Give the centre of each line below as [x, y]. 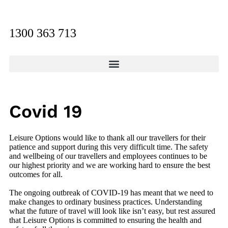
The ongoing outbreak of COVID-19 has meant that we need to [111, 192]
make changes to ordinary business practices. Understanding [106, 202]
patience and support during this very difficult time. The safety [109, 147]
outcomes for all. [36, 174]
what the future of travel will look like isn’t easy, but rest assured [112, 211]
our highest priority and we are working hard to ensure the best [110, 165]
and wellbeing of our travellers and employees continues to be [108, 156]
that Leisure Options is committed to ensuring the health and [105, 220]
